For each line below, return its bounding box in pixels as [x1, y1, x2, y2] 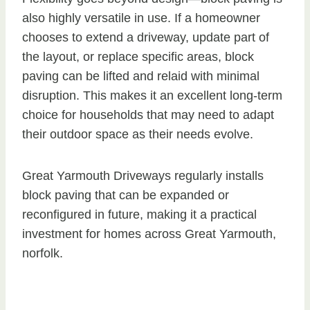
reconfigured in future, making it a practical [22, 208, 257, 222]
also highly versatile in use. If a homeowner [22, 11, 260, 26]
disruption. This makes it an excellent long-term [22, 89, 282, 103]
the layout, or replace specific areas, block [22, 50, 254, 64]
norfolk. [22, 246, 63, 261]
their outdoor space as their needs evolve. [22, 127, 253, 142]
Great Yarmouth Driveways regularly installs [22, 169, 264, 183]
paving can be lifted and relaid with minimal [22, 69, 259, 84]
